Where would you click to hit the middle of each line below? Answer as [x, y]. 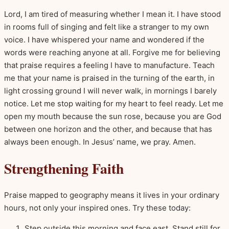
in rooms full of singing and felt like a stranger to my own [107, 27]
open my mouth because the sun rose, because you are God [113, 116]
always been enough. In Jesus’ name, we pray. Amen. [100, 142]
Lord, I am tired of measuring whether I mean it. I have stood [112, 14]
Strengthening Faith [64, 168]
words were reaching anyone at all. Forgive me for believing [112, 52]
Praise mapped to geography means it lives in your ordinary [112, 195]
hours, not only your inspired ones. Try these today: [97, 208]
